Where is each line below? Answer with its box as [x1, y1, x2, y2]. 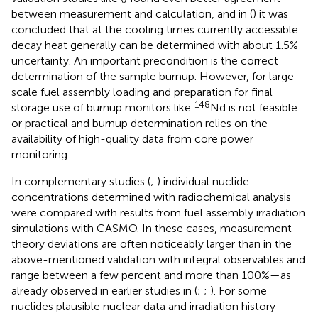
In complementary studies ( [11, 174, 150, 188]
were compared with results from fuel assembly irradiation [11, 205, 305, 219]
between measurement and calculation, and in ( [11, 6, 253, 21]
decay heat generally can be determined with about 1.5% [11, 38, 298, 52]
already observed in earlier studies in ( [11, 283, 197, 297]
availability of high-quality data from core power [11, 131, 253, 146]
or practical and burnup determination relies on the [11, 116, 268, 130]
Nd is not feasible [210, 100, 297, 114]
